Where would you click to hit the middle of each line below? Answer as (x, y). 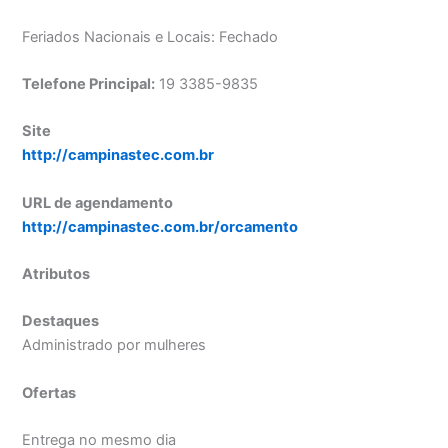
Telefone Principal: (89, 84)
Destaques (61, 321)
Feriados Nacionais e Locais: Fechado (150, 36)
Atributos (56, 274)
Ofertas (49, 392)
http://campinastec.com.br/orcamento (160, 226)
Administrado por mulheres (114, 345)
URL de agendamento (98, 202)
